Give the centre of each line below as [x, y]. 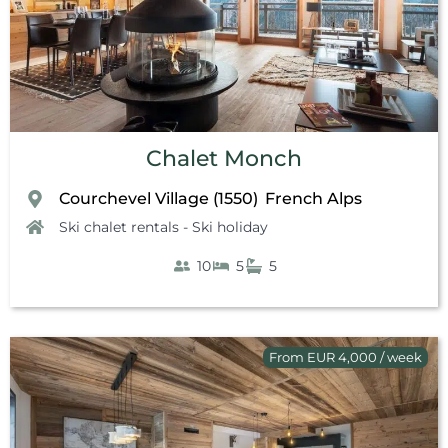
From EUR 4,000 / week [345, 356]
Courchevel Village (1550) [158, 198]
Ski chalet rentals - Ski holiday [163, 226]
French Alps [313, 198]
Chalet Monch [224, 158]
